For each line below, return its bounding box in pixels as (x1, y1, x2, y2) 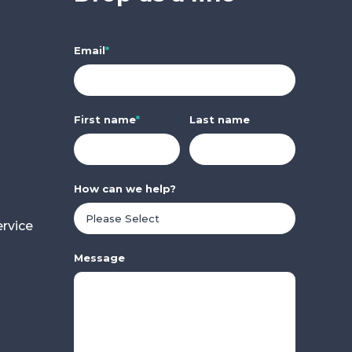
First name (73, 112, 136, 126)
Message (73, 251, 125, 264)
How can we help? (73, 181, 176, 195)
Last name (189, 112, 250, 126)
